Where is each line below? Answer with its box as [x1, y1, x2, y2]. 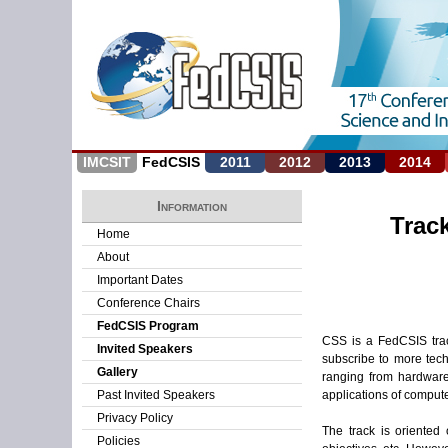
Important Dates [97, 273, 183, 287]
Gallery [97, 365, 138, 379]
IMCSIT [83, 154, 131, 170]
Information [157, 198, 227, 214]
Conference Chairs [97, 296, 200, 310]
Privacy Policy [97, 411, 173, 425]
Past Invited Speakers [97, 388, 215, 402]
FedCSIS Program [97, 319, 199, 333]
